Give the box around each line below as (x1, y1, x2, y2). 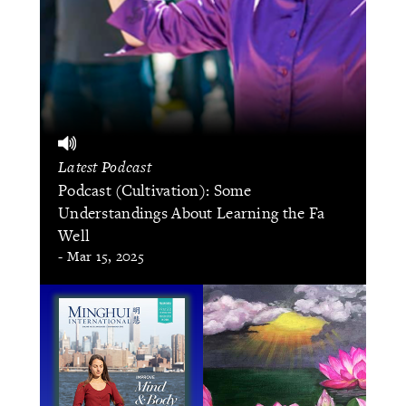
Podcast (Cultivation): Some (58, 179, 252, 201)
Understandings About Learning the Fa (58, 202, 325, 224)
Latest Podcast (58, 156, 152, 179)
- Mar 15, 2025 (58, 246, 145, 266)
